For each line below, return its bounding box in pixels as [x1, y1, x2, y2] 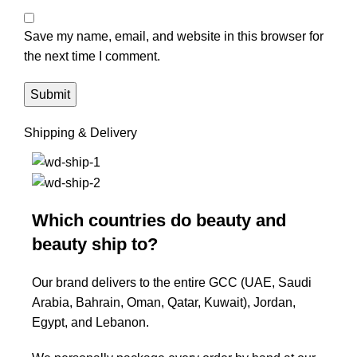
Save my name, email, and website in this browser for [24, 29, 324, 44]
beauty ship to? [32, 233, 158, 254]
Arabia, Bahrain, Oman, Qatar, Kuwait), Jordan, [32, 295, 296, 309]
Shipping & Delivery [24, 126, 137, 140]
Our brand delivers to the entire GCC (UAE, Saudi [32, 275, 312, 289]
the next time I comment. [24, 49, 160, 64]
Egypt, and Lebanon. [32, 315, 149, 329]
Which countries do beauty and [32, 210, 286, 230]
